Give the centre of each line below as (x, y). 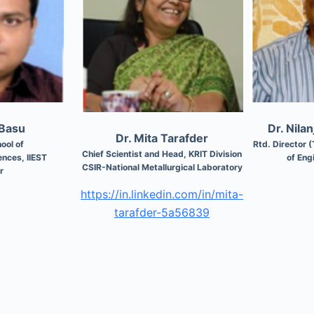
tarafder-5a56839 (162, 212)
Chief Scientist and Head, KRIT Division (162, 153)
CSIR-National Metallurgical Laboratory (162, 167)
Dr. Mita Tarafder (162, 138)
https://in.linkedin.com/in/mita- (162, 194)
